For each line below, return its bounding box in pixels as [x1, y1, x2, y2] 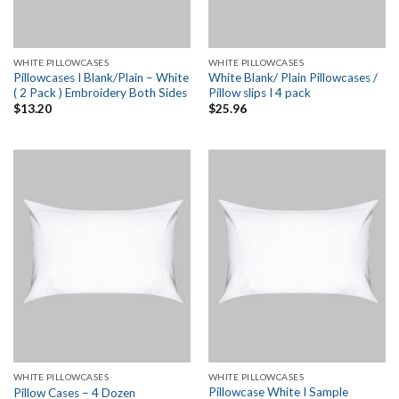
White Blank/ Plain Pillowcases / [208, 69, 378, 85]
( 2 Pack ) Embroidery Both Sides [12, 85, 187, 100]
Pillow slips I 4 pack [208, 85, 311, 100]
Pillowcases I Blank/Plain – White [12, 69, 189, 85]
